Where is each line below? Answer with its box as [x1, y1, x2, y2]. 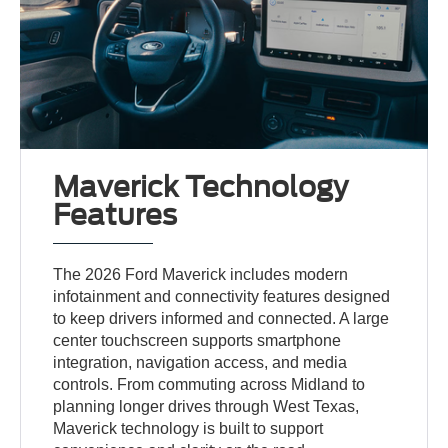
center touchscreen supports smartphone [53, 332, 342, 350]
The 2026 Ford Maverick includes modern [53, 266, 349, 284]
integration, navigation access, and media [53, 354, 348, 372]
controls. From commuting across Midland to [53, 376, 366, 394]
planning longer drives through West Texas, [53, 398, 360, 416]
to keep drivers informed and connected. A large [53, 310, 390, 328]
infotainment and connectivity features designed [53, 288, 391, 306]
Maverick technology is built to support [53, 420, 324, 438]
